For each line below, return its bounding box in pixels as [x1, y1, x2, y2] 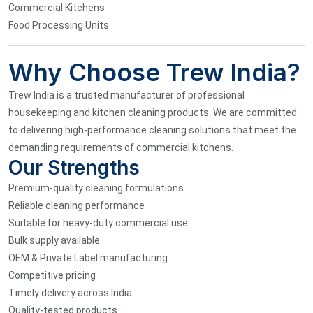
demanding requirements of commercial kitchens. [8, 141, 233, 153]
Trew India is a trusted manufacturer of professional [8, 89, 245, 101]
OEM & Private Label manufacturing [8, 252, 168, 263]
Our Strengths [8, 155, 140, 180]
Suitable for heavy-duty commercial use [8, 217, 188, 228]
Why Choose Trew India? [8, 57, 300, 87]
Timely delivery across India [8, 286, 132, 298]
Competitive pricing [8, 269, 96, 281]
